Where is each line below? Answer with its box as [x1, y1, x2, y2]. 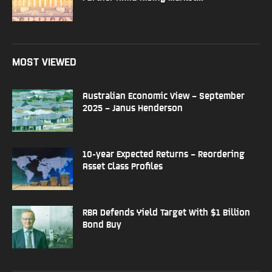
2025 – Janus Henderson [83, 101, 183, 112]
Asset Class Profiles [83, 160, 163, 171]
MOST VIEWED [12, 54, 76, 67]
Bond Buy [83, 218, 121, 229]
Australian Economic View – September [83, 89, 245, 100]
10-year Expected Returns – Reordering [83, 148, 245, 158]
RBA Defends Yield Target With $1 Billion [83, 206, 250, 217]
